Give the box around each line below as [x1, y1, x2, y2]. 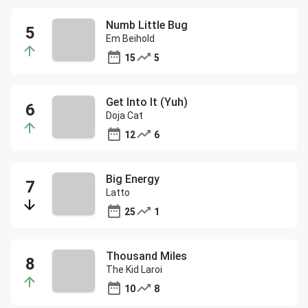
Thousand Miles [106, 250, 187, 263]
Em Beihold [106, 33, 155, 44]
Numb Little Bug [106, 19, 188, 32]
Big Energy [106, 173, 159, 186]
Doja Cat [106, 110, 143, 121]
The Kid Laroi [106, 264, 162, 275]
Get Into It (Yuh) [106, 96, 188, 109]
